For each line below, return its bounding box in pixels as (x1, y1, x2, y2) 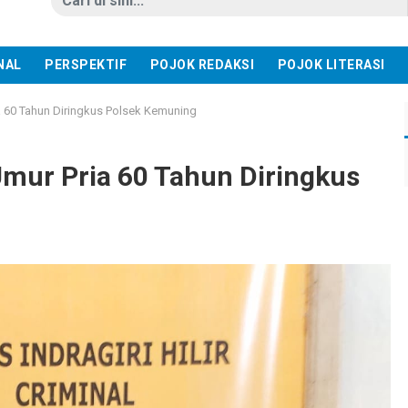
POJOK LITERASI (277, 57, 385, 72)
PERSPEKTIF (45, 57, 127, 72)
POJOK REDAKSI (149, 57, 255, 72)
